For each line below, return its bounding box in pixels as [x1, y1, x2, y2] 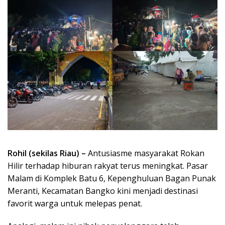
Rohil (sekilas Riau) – [8, 147, 86, 159]
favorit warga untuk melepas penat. [8, 197, 142, 209]
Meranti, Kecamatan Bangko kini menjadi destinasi [8, 185, 198, 196]
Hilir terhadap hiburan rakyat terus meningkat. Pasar [8, 160, 208, 171]
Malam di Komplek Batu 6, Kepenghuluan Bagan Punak [8, 172, 216, 184]
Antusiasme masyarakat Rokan [86, 147, 204, 159]
